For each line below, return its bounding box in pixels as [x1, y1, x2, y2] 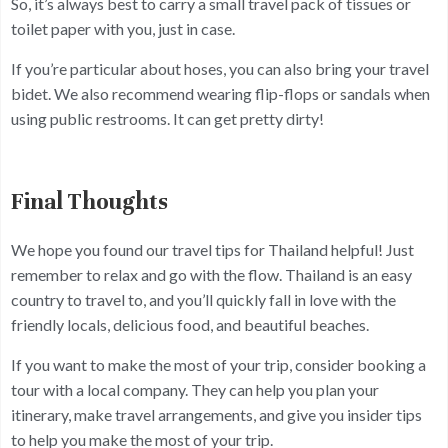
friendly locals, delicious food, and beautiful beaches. [11, 315, 369, 335]
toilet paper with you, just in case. [11, 19, 235, 38]
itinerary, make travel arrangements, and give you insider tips [11, 405, 422, 425]
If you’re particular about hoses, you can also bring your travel [11, 59, 429, 78]
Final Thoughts [11, 186, 168, 216]
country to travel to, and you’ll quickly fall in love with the [11, 290, 396, 310]
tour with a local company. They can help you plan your [11, 380, 379, 400]
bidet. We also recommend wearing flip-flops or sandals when [11, 84, 430, 103]
